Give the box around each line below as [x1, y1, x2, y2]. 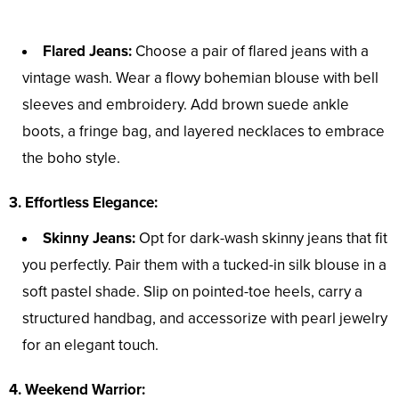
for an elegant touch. [22, 336, 159, 355]
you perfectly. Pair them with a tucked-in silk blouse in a [22, 256, 387, 275]
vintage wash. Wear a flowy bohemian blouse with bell [22, 69, 379, 88]
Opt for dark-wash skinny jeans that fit [135, 229, 387, 248]
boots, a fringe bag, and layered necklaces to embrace [22, 122, 385, 142]
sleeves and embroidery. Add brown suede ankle [22, 95, 349, 115]
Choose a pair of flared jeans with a [132, 42, 369, 61]
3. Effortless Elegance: [9, 193, 158, 213]
